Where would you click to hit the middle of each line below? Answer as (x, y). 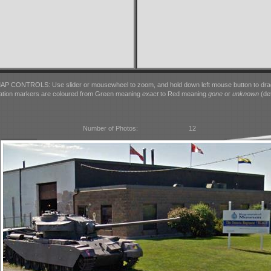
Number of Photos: (111, 129)
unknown (245, 94)
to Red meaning (183, 94)
